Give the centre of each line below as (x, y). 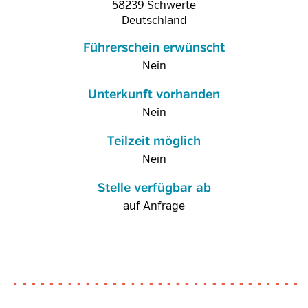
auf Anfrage (154, 206)
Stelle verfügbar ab (154, 188)
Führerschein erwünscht (154, 48)
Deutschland (154, 21)
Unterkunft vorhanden (154, 95)
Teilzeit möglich (154, 142)
